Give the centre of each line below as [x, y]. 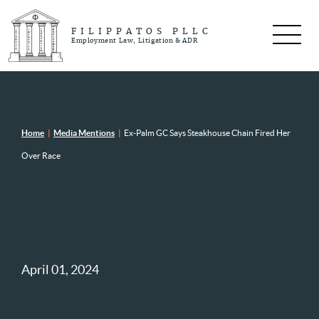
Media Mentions [84, 133]
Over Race [41, 156]
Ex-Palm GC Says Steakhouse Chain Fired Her [207, 133]
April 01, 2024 [60, 270]
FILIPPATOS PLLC [142, 31]
